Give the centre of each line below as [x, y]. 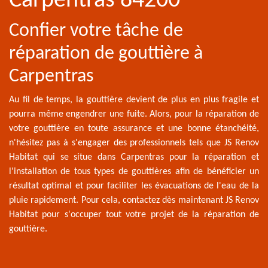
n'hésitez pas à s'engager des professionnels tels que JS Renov [134, 143]
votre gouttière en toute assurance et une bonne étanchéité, [134, 129]
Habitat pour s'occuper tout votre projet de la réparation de [134, 215]
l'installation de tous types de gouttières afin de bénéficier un [134, 172]
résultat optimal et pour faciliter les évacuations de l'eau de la [134, 186]
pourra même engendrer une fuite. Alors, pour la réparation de [134, 114]
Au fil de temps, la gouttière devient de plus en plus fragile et [134, 100]
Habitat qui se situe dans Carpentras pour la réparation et [134, 157]
